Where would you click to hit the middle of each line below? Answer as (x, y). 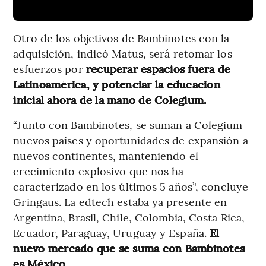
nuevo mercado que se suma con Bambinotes (129, 248)
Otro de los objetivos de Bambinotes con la (121, 38)
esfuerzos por (50, 69)
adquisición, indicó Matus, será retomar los (123, 53)
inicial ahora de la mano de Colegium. (110, 100)
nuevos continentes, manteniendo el (106, 156)
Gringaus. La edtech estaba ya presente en (120, 202)
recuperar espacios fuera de (158, 69)
